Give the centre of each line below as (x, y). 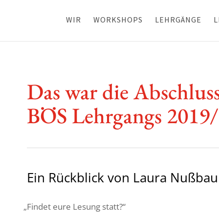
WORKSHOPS (118, 20)
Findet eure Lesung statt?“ (76, 206)
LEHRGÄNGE (178, 20)
